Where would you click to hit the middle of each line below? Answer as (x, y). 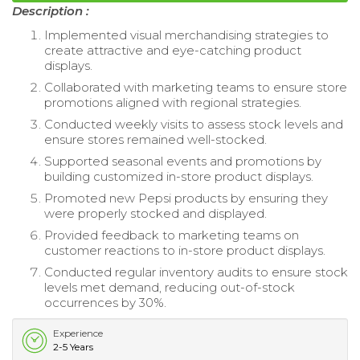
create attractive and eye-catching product (173, 50)
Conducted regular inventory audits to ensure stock (196, 272)
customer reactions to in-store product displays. (185, 250)
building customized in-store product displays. (179, 176)
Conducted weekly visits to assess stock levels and (194, 124)
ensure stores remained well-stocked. (155, 139)
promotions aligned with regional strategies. (173, 102)
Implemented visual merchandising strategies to (186, 35)
